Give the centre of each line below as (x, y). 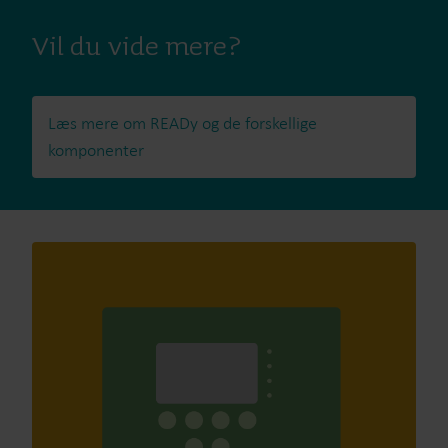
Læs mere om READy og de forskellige (182, 123)
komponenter (96, 150)
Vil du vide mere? (136, 47)
